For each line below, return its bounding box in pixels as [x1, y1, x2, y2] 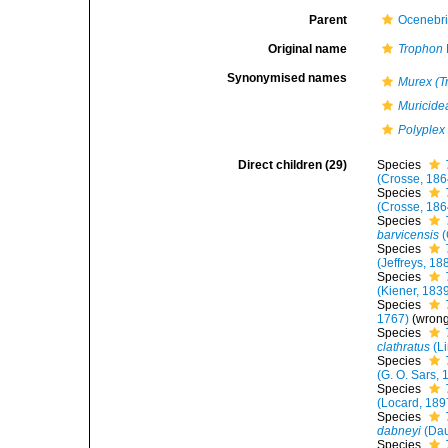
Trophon [398, 42, 444, 56]
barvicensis [377, 228, 440, 242]
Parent [309, 13, 348, 27]
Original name [268, 42, 348, 56]
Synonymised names [227, 71, 348, 85]
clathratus [377, 340, 431, 354]
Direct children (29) [238, 158, 348, 172]
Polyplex [398, 123, 446, 137]
